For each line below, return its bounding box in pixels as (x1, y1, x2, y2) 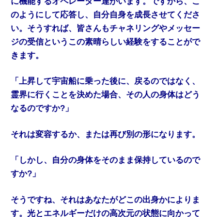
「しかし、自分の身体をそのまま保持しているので (11, 155, 201, 165)
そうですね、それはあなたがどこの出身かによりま (11, 195, 201, 204)
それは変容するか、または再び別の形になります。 (11, 129, 201, 139)
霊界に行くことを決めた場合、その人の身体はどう (11, 90, 201, 100)
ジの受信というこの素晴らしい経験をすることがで (11, 37, 201, 46)
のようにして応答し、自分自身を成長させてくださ (11, 10, 201, 19)
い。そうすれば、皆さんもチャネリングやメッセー (11, 23, 201, 33)
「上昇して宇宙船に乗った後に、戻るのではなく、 (11, 77, 201, 86)
